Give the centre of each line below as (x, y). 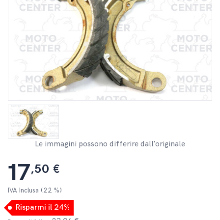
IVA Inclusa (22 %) (35, 190)
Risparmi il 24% (43, 207)
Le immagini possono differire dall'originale (110, 144)
